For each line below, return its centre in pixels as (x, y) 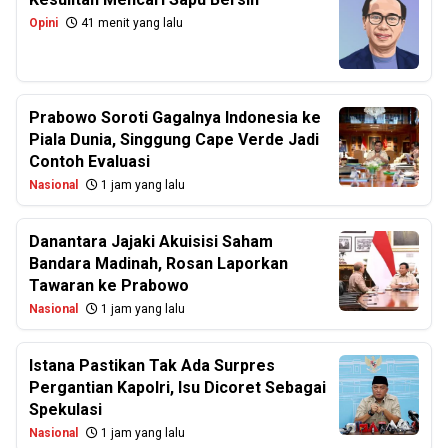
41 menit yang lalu (130, 23)
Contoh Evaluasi (89, 161)
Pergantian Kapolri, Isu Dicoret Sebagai (177, 387)
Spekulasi (65, 409)
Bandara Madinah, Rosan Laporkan (158, 263)
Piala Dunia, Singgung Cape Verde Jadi (174, 139)
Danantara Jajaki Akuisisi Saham (151, 241)
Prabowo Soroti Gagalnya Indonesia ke (175, 117)
